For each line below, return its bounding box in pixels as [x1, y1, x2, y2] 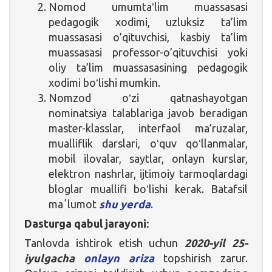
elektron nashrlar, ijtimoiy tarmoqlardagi [49, 167, 248, 180]
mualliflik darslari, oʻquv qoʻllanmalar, [49, 137, 248, 149]
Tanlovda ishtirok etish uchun [24, 236, 185, 249]
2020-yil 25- [185, 236, 248, 249]
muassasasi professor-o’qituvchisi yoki [49, 46, 248, 58]
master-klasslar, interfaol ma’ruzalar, [49, 121, 248, 134]
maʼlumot [49, 197, 99, 210]
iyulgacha [24, 251, 75, 264]
